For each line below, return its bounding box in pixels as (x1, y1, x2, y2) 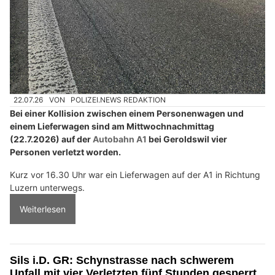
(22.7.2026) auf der (10, 133, 93, 144)
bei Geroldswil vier (147, 133, 227, 144)
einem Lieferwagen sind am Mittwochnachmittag (10, 120, 214, 131)
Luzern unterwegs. (10, 182, 85, 193)
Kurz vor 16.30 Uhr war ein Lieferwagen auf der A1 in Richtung (10, 169, 260, 180)
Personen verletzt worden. (10, 146, 121, 157)
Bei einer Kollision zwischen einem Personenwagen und (10, 107, 244, 118)
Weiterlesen (20, 203, 66, 214)
